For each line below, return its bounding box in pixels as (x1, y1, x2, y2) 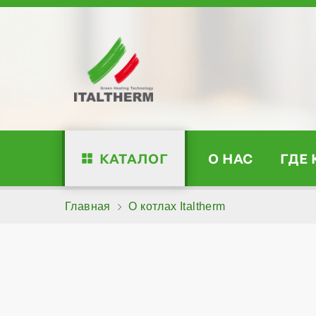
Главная (65, 200, 111, 212)
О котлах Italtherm (128, 200, 226, 212)
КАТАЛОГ (99, 150, 169, 166)
